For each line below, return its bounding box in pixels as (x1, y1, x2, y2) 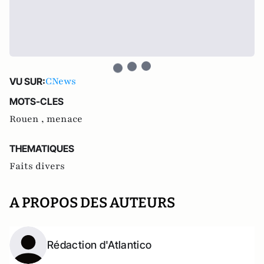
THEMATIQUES (9, 143, 74, 154)
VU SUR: (9, 75, 45, 87)
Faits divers (9, 160, 65, 173)
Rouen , (9, 113, 47, 126)
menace (47, 113, 82, 126)
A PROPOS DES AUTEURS (9, 194, 175, 211)
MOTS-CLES (9, 95, 64, 107)
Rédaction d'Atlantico (47, 239, 152, 251)
